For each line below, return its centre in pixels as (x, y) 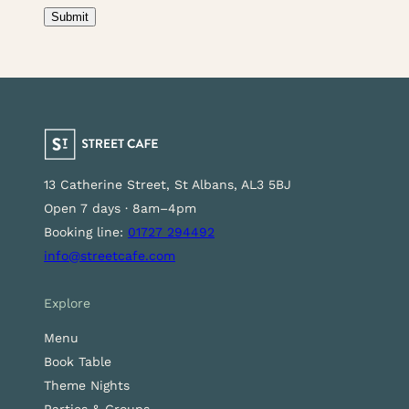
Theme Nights (87, 386)
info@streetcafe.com (110, 256)
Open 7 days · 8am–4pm (120, 209)
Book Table (78, 362)
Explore (67, 304)
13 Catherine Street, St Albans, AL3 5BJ (168, 185)
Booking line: (86, 232)
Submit (70, 17)
